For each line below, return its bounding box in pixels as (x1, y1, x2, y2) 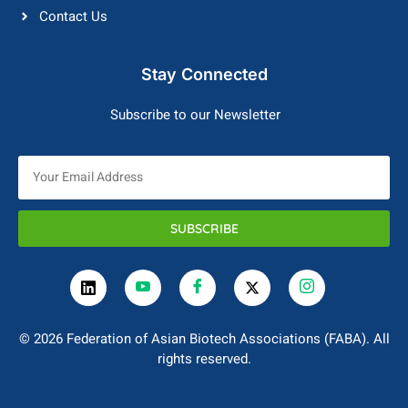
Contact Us (38, 5, 107, 26)
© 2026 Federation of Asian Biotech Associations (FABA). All (18, 328, 390, 349)
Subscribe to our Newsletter (109, 104, 280, 125)
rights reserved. (157, 348, 251, 369)
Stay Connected (140, 64, 268, 84)
